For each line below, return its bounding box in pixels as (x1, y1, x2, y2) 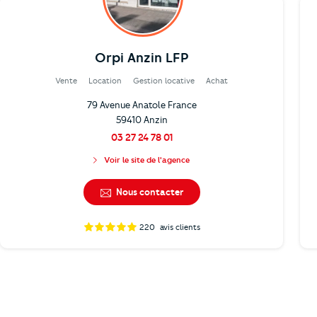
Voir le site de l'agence (103, 154, 190, 165)
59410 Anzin (115, 113, 168, 125)
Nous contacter (113, 185, 183, 197)
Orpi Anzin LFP (94, 49, 189, 66)
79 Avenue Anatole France (86, 98, 197, 110)
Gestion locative (133, 75, 195, 86)
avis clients (158, 221, 201, 232)
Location (88, 75, 122, 86)
